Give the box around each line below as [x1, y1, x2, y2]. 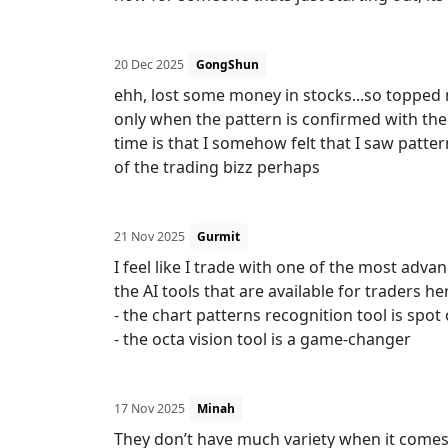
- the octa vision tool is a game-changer [114, 328, 411, 350]
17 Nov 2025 [114, 400, 185, 417]
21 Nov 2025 [114, 228, 185, 245]
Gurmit [197, 228, 240, 245]
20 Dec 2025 [114, 56, 184, 73]
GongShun [196, 56, 259, 73]
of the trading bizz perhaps [114, 156, 320, 178]
